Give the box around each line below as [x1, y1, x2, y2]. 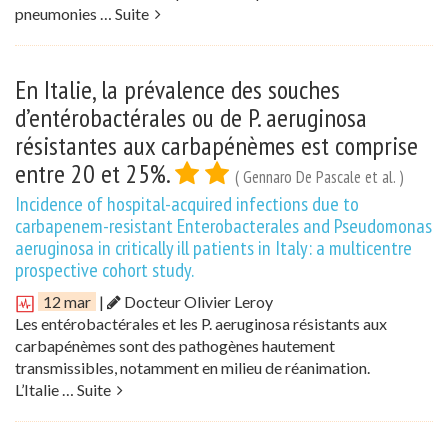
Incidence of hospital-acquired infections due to [15, 191, 359, 218]
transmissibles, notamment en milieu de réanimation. [15, 358, 370, 378]
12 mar [43, 292, 91, 312]
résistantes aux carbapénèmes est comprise [15, 129, 418, 163]
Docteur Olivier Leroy [121, 292, 273, 312]
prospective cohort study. [15, 257, 194, 284]
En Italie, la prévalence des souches [15, 73, 340, 107]
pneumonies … [15, 4, 115, 24]
